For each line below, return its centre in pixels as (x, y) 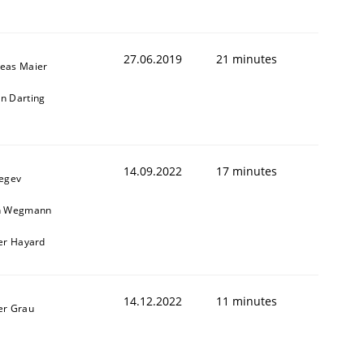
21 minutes (247, 58)
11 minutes (247, 301)
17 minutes (247, 171)
